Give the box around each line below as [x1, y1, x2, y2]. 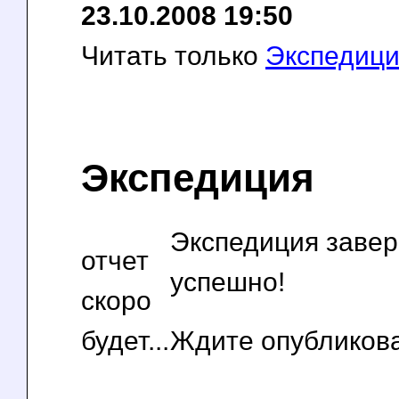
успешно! [170, 266, 285, 297]
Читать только [81, 40, 265, 70]
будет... [81, 325, 169, 355]
